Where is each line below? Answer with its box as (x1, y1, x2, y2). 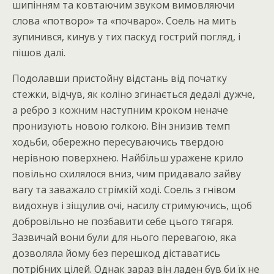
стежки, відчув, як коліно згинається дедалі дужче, (12, 87, 255, 101)
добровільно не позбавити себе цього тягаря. (12, 215, 234, 228)
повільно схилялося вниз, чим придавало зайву (12, 167, 241, 180)
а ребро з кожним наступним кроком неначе (12, 103, 228, 117)
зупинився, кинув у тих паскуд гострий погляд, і (12, 30, 240, 43)
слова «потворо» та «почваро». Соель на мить (12, 14, 237, 28)
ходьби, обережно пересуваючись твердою (12, 135, 224, 149)
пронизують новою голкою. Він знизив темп (12, 119, 230, 133)
